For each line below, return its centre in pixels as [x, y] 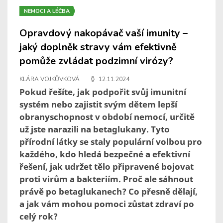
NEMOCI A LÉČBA [47, 11]
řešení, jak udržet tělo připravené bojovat [107, 167]
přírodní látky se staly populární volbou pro [111, 142]
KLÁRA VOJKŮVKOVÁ [50, 79]
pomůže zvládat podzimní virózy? [96, 61]
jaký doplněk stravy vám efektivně [98, 47]
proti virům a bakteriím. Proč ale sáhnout [106, 179]
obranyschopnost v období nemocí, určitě [107, 117]
